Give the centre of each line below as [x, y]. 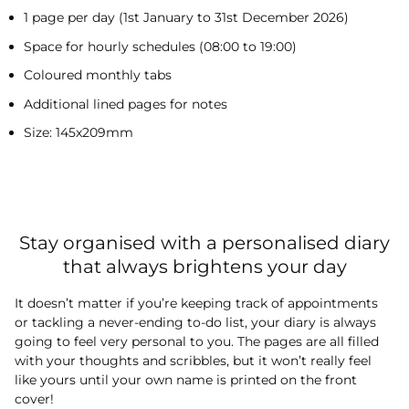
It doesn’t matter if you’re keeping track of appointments [196, 303]
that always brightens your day [204, 266]
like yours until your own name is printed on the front [186, 379]
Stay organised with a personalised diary [204, 242]
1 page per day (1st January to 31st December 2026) [186, 18]
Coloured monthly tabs [98, 75]
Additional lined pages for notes [126, 104]
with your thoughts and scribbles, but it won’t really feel [193, 360]
